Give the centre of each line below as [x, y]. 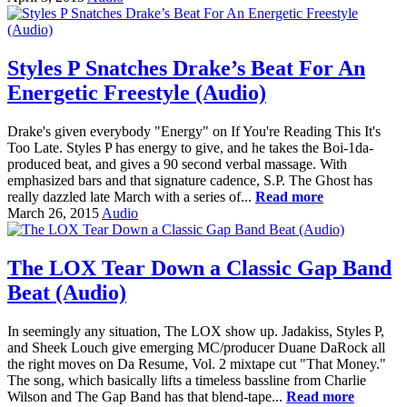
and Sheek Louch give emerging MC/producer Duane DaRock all [196, 347]
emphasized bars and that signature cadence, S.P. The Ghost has [190, 180]
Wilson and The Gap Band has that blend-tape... [147, 396]
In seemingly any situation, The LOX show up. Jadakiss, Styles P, [196, 331]
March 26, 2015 [53, 213]
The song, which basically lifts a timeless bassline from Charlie [187, 380]
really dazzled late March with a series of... [131, 196]
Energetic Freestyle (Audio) [137, 92]
